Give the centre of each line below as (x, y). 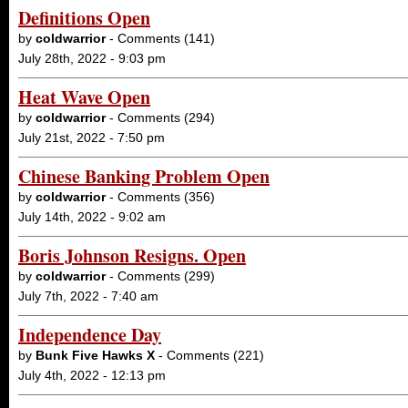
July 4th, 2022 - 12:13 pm (92, 375)
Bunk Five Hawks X (95, 355)
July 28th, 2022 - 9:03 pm (92, 58)
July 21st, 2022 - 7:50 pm (92, 138)
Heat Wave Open (84, 97)
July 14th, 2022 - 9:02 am (92, 217)
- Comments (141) (160, 38)
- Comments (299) (160, 276)
